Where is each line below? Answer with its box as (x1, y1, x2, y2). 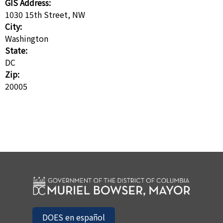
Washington (5, 32, 48, 44)
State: (5, 44, 29, 56)
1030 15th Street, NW (5, 8, 85, 20)
